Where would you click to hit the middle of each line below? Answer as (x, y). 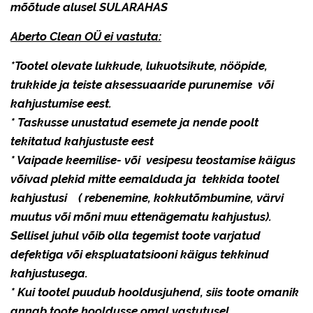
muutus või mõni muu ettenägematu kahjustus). (141, 216)
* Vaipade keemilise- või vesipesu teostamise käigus (153, 160)
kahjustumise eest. (61, 103)
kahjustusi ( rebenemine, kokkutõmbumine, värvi (147, 197)
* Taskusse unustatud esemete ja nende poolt (134, 122)
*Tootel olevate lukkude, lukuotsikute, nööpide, (139, 65)
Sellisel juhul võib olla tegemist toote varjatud (136, 235)
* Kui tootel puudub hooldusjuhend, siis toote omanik (155, 292)
